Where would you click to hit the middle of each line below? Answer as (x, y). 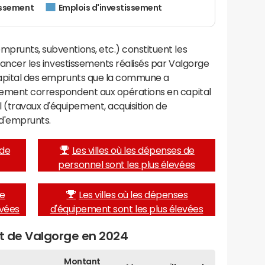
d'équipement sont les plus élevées (127, 209)
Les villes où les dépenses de (133, 150)
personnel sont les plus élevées (127, 164)
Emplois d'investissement (110, 8)
